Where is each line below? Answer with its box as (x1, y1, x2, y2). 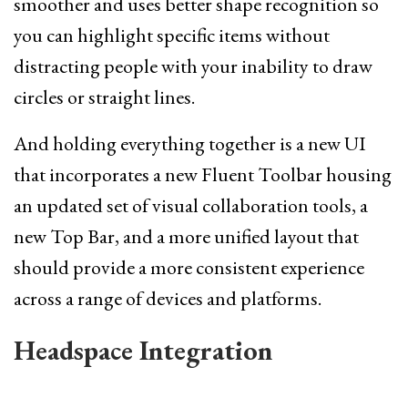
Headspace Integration (14, 332, 272, 369)
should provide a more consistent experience (14, 254, 364, 281)
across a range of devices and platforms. (14, 285, 321, 312)
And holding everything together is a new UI (14, 130, 366, 158)
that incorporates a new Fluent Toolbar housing (14, 161, 392, 189)
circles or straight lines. (14, 84, 195, 111)
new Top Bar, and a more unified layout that (14, 223, 359, 250)
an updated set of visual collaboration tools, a (14, 192, 368, 219)
